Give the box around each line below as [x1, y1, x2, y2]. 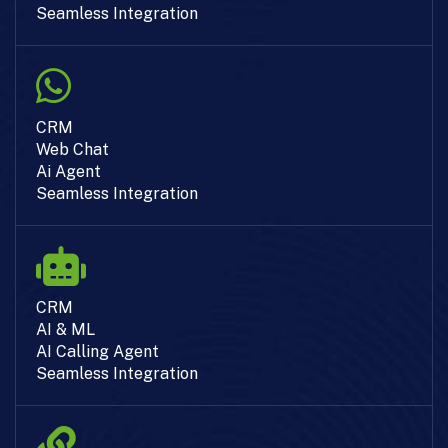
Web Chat [36, 139, 109, 159]
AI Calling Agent [36, 341, 159, 361]
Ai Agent [36, 161, 101, 181]
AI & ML [36, 319, 95, 339]
